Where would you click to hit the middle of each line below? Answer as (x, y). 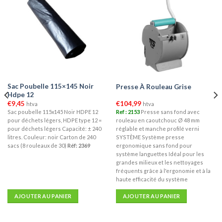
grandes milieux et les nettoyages (159, 163)
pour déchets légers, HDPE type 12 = (54, 120)
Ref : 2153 (128, 112)
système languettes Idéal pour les (160, 154)
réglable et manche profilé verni (157, 129)
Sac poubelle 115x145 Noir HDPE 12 (53, 112)
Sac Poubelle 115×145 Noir (50, 86)
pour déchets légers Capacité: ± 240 (54, 129)
